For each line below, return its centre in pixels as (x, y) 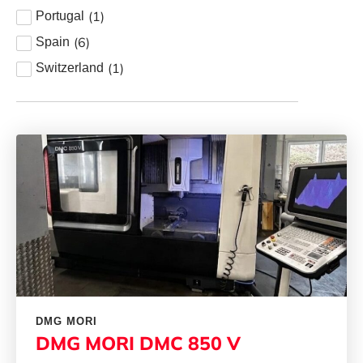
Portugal (60, 16)
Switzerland (70, 68)
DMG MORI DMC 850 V (138, 344)
